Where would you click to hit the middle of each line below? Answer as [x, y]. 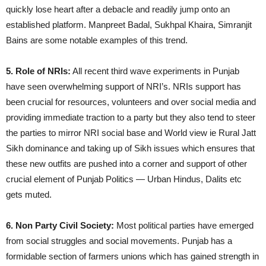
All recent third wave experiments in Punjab [155, 71]
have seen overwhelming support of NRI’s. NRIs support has [123, 86]
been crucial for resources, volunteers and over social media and [131, 102]
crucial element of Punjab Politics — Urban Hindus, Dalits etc [124, 179]
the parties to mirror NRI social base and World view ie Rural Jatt [131, 132]
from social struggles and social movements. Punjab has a [119, 240]
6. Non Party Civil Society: [60, 225]
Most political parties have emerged [184, 225]
